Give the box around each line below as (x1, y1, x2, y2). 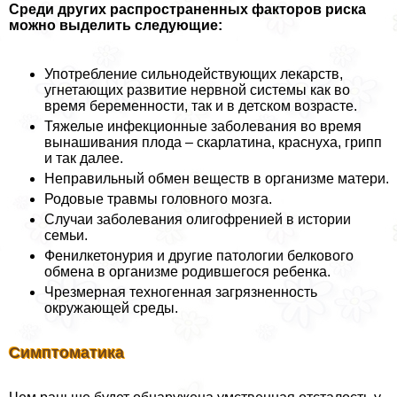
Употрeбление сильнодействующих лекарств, (44, 66, 343, 82)
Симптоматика (9, 343, 124, 362)
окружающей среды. (44, 300, 178, 316)
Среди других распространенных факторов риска (9, 2, 366, 18)
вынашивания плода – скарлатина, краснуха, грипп (44, 135, 382, 151)
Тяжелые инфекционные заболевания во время (44, 119, 362, 135)
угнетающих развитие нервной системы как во (44, 82, 350, 98)
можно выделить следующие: (9, 18, 222, 34)
